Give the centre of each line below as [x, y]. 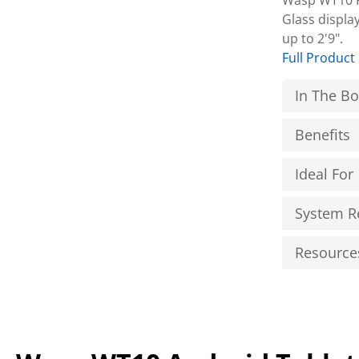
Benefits [323, 135]
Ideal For [325, 174]
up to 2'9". [313, 38]
